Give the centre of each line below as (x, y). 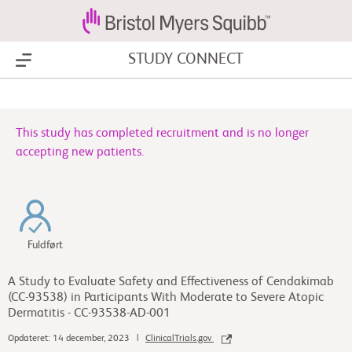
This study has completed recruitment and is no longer (162, 134)
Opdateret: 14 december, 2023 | (77, 339)
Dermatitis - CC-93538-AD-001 (89, 313)
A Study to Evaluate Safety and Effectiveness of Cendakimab (171, 282)
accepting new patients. (80, 152)
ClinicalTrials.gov (180, 339)
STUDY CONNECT (186, 60)
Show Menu (55, 60)
